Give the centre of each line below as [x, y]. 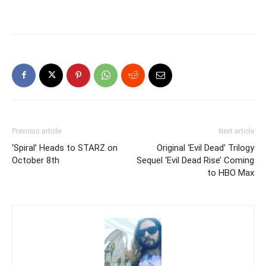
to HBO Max [231, 172]
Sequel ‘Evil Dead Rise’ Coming [195, 160]
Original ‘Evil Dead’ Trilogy [205, 148]
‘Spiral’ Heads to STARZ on [65, 148]
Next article [236, 131]
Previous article [37, 131]
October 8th [36, 160]
